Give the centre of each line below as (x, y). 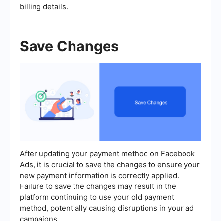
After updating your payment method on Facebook (107, 154)
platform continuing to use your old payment (97, 197)
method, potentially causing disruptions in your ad (107, 208)
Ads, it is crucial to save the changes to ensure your (110, 165)
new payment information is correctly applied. (99, 176)
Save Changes (69, 46)
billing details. (44, 7)
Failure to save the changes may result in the (98, 186)
